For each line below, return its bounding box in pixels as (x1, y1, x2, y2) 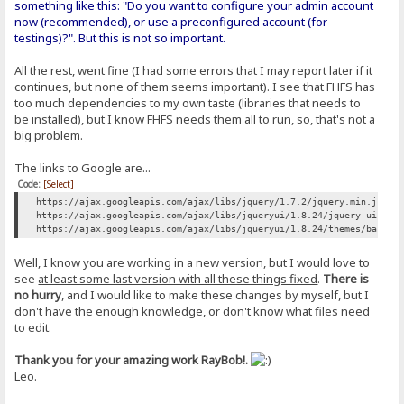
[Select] (43, 178, 75, 191)
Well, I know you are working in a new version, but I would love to (14, 254, 371, 271)
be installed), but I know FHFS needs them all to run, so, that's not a (14, 111, 376, 128)
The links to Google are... (14, 160, 151, 177)
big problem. (14, 127, 84, 144)
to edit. (14, 319, 52, 336)
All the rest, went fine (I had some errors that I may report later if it (14, 62, 373, 79)
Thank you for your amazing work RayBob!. (14, 352, 249, 369)
